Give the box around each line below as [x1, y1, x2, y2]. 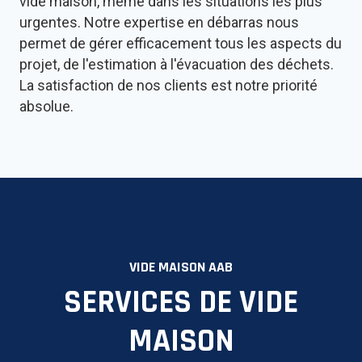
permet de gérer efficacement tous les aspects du [19, 35, 342, 53]
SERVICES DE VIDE [64, 282, 298, 324]
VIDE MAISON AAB [129, 258, 233, 277]
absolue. [19, 98, 74, 116]
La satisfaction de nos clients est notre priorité [19, 77, 318, 95]
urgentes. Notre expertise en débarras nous [19, 14, 299, 32]
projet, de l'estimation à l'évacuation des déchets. [19, 56, 334, 74]
